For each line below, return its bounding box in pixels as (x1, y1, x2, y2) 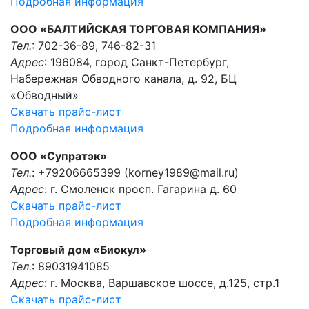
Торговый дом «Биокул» (10, 243, 146, 257)
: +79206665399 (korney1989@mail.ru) (32, 166, 239, 179)
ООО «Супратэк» (10, 149, 107, 163)
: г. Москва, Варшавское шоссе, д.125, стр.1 (44, 276, 279, 290)
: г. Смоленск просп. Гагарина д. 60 (44, 182, 237, 196)
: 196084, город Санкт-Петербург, (44, 55, 229, 69)
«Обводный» (10, 88, 79, 102)
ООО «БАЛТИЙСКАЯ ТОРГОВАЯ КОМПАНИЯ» (10, 22, 266, 36)
